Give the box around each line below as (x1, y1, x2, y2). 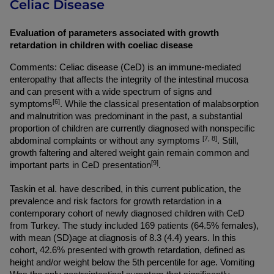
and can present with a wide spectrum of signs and (10, 87, 212, 97)
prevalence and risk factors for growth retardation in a (10, 196, 221, 206)
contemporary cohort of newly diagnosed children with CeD (10, 209, 245, 218)
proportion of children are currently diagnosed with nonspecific (10, 124, 255, 133)
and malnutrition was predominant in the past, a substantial (10, 111, 242, 121)
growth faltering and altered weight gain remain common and (10, 148, 249, 158)
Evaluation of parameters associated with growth (10, 28, 219, 38)
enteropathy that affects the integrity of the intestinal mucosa (10, 75, 248, 84)
